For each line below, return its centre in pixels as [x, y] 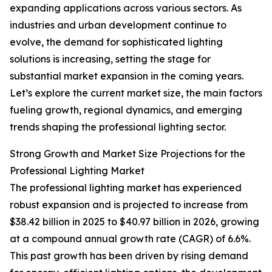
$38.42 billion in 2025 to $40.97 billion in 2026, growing [134, 222]
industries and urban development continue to [118, 25]
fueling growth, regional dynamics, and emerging [126, 110]
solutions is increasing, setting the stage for [110, 59]
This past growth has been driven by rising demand [129, 256]
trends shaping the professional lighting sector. [118, 127]
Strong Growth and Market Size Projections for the [127, 154]
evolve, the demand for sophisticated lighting [116, 42]
